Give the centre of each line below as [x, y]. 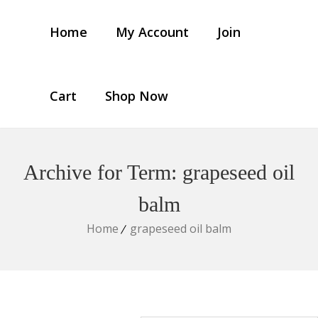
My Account [152, 32]
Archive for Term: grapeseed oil [159, 172]
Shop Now [137, 96]
